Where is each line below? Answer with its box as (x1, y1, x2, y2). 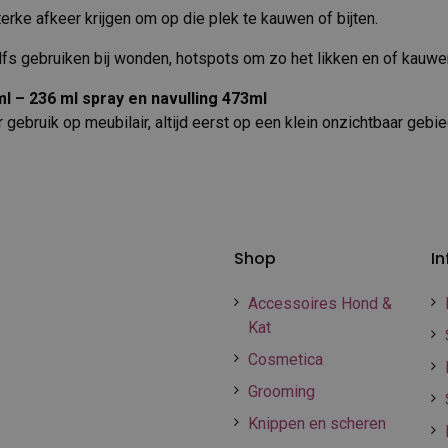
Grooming (248, 382, 315, 401)
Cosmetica (248, 350, 323, 369)
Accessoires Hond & (248, 294, 392, 313)
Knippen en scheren (248, 414, 386, 433)
